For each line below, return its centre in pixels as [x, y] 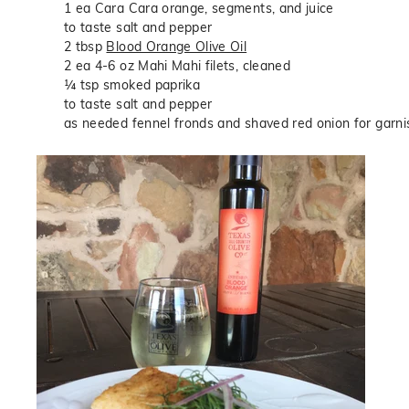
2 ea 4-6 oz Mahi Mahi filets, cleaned [177, 66]
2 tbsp [85, 47]
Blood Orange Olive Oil [177, 47]
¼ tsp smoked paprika [132, 85]
